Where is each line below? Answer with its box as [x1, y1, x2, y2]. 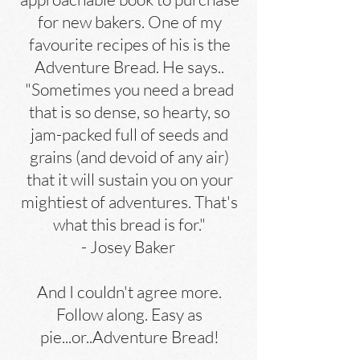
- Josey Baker [80, 236, 178, 257]
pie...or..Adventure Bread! [39, 326, 219, 347]
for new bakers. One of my [37, 11, 222, 32]
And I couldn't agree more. [37, 281, 222, 302]
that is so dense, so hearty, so [29, 101, 230, 122]
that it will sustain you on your [26, 169, 233, 190]
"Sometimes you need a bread [25, 79, 234, 100]
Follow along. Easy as [56, 304, 202, 325]
